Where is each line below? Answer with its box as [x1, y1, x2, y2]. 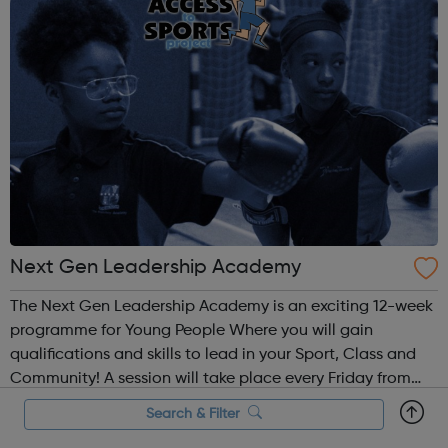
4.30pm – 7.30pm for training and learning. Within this [10, 395, 405, 412]
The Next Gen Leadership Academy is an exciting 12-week [10, 299, 433, 316]
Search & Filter [146, 406, 248, 421]
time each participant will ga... [10, 419, 235, 436]
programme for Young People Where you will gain [10, 323, 373, 340]
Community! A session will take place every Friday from [10, 371, 104, 388]
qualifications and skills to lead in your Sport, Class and [10, 347, 416, 364]
